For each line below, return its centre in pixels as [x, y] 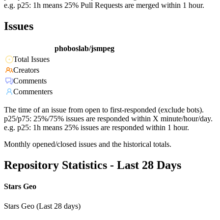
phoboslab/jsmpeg [84, 49]
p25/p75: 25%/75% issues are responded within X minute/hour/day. [108, 119]
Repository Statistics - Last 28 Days [93, 165]
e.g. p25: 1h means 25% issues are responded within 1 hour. [96, 128]
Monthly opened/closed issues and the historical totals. [88, 144]
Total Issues [31, 59]
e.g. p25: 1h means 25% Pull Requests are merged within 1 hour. [104, 5]
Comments [30, 81]
